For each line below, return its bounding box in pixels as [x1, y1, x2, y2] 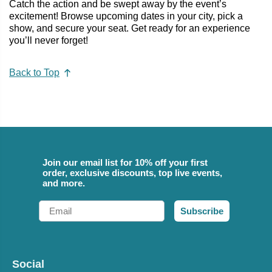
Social [12, 258, 44, 271]
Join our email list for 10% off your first [42, 157, 208, 168]
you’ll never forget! [9, 35, 88, 46]
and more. [42, 178, 85, 189]
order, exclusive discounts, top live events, [42, 168, 222, 178]
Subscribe [180, 206, 223, 217]
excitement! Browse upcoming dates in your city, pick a [9, 10, 243, 21]
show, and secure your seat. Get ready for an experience [9, 22, 250, 33]
